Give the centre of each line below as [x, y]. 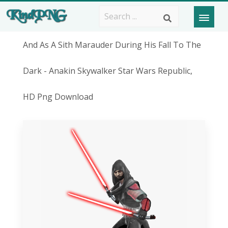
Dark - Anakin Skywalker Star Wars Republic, [107, 71]
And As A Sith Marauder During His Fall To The [112, 45]
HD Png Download [58, 97]
